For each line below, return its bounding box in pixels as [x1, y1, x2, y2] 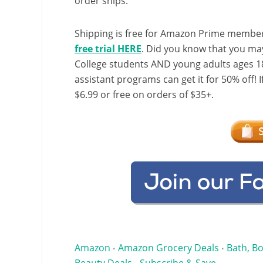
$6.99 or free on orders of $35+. [75, 88, 214, 101]
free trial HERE [75, 42, 141, 55]
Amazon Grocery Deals [118, 241, 219, 254]
